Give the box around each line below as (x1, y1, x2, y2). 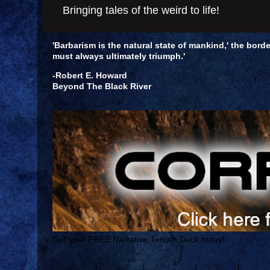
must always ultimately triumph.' (52, 52, 185, 61)
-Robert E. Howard (52, 71, 127, 80)
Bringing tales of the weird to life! (63, 4, 219, 16)
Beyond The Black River (52, 81, 151, 91)
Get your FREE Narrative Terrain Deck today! (52, 234, 225, 244)
